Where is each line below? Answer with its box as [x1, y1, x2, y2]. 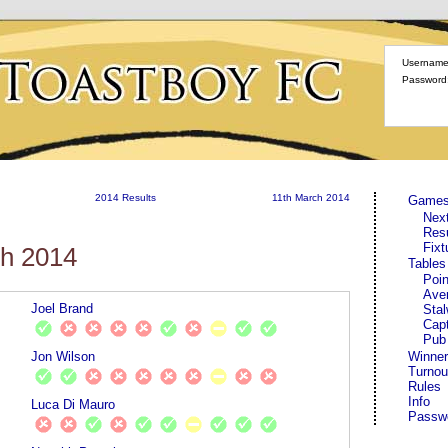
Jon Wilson [31, 348, 96, 364]
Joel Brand [31, 300, 94, 316]
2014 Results [94, 192, 156, 203]
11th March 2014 [272, 192, 350, 203]
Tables [407, 256, 446, 272]
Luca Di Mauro [31, 396, 116, 412]
